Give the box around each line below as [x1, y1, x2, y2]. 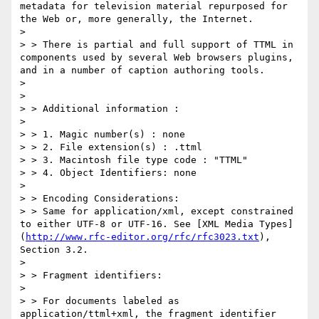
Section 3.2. [20, 244, 88, 256]
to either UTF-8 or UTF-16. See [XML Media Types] [20, 219, 293, 230]
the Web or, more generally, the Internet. [20, 14, 253, 25]
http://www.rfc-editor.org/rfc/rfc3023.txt [26, 231, 259, 243]
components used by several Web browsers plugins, [20, 52, 293, 63]
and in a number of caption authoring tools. [20, 65, 265, 76]
